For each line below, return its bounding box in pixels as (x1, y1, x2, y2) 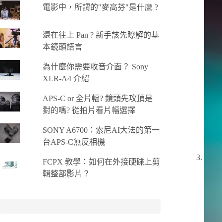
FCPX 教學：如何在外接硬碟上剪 (43, 157, 161, 166)
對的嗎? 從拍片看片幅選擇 (43, 106, 136, 114)
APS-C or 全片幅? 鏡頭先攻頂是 (43, 94, 153, 103)
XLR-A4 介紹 (43, 74, 90, 83)
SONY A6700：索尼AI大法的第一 (43, 125, 160, 134)
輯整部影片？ (43, 169, 91, 178)
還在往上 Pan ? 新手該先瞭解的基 (43, 30, 160, 39)
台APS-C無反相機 (43, 137, 106, 146)
